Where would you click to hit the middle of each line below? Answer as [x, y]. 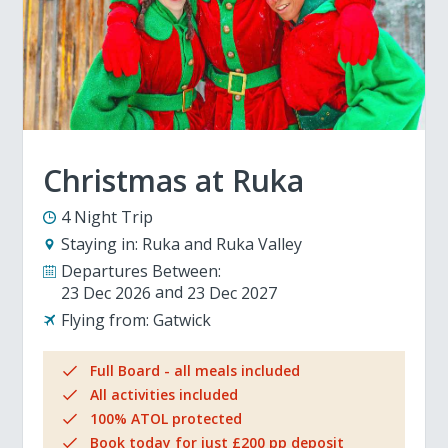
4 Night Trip [107, 216]
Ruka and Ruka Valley [222, 243]
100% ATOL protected [166, 418]
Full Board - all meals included [195, 370]
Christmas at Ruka [174, 180]
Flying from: [105, 319]
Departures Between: [141, 270]
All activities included [164, 394]
